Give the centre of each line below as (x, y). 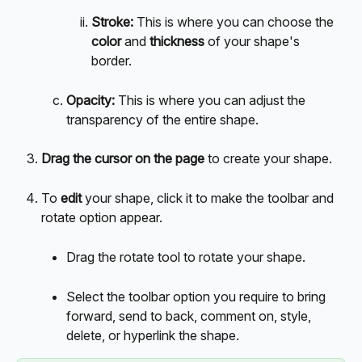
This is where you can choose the (237, 22)
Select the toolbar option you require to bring (198, 296)
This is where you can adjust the (213, 100)
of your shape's (254, 42)
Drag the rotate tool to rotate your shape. (186, 257)
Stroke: (114, 22)
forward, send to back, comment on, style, (190, 316)
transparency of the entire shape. (164, 119)
